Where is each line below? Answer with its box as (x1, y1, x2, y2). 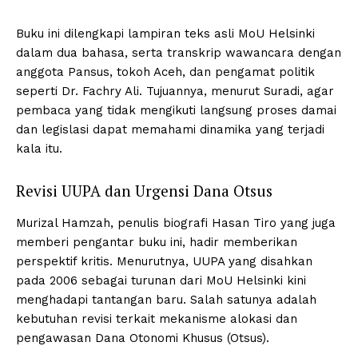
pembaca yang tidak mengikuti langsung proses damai (16, 102, 336, 117)
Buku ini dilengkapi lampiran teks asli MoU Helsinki (16, 26, 315, 41)
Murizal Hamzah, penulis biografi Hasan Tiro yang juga (16, 215, 336, 230)
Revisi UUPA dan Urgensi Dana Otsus (16, 180, 272, 201)
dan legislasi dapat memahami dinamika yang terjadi (16, 121, 324, 137)
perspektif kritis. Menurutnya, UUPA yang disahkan (16, 253, 312, 268)
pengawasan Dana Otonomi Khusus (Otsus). (16, 330, 269, 345)
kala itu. (16, 141, 62, 156)
